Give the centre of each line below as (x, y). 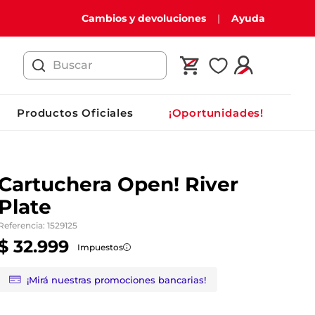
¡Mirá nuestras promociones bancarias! (116, 279)
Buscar (43, 57)
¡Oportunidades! (216, 112)
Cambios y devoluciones (143, 18)
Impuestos (100, 247)
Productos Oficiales (75, 112)
